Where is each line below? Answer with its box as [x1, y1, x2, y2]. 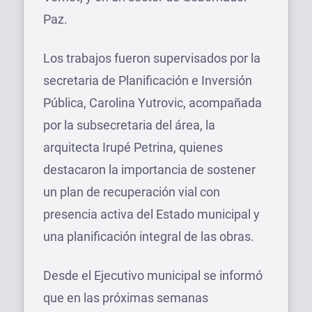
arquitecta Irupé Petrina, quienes [43, 139, 223, 155]
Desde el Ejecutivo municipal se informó [43, 267, 263, 283]
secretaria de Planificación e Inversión [43, 72, 252, 88]
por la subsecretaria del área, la [43, 117, 215, 132]
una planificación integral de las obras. [43, 228, 254, 244]
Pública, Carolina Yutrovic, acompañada [43, 95, 262, 110]
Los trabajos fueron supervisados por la [43, 50, 260, 65]
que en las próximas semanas [43, 290, 208, 305]
